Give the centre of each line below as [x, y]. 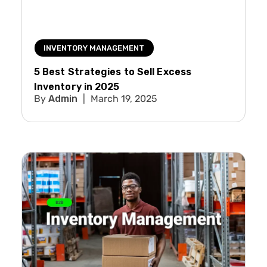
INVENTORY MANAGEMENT [94, 48]
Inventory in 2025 [77, 87]
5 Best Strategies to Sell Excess [113, 72]
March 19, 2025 [122, 99]
